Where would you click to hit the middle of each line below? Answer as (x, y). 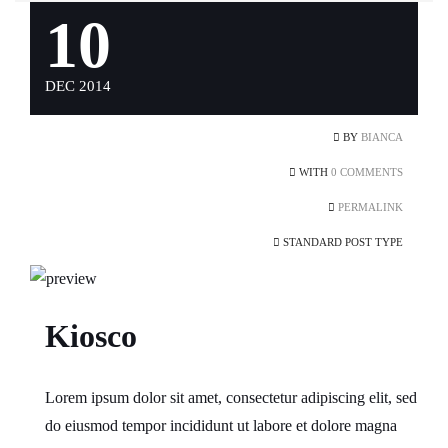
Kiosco (91, 336)
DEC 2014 (78, 86)
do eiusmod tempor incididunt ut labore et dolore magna (221, 425)
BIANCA (382, 137)
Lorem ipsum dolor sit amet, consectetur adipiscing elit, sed (231, 397)
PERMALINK (369, 207)
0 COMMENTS (367, 172)
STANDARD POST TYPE (341, 242)
